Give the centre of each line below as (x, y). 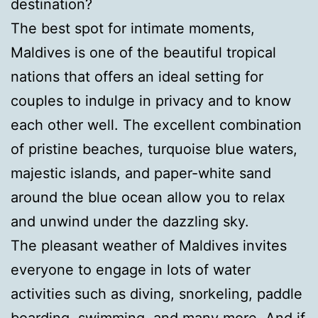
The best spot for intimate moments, (133, 29)
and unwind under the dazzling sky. (130, 222)
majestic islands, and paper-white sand (141, 174)
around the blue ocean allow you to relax (148, 198)
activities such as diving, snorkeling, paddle (157, 294)
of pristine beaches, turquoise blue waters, (154, 149)
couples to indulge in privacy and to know (151, 101)
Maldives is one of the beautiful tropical (143, 53)
